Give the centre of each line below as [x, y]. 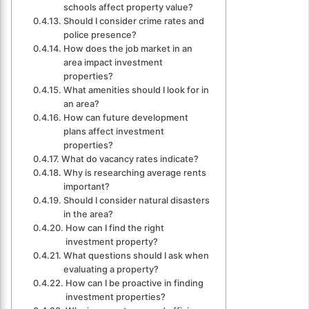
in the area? [88, 215]
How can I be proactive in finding [134, 283]
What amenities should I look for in [136, 90]
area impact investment [113, 63]
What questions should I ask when [136, 256]
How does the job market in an [128, 49]
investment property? [111, 242]
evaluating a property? [111, 270]
